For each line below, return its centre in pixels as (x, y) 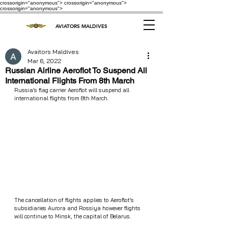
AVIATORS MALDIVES (81, 26)
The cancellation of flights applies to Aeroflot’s (75, 200)
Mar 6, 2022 (44, 61)
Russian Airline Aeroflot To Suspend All (76, 70)
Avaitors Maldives (53, 52)
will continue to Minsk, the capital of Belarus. (73, 217)
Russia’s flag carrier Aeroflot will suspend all (73, 90)
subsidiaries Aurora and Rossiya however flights (78, 208)
